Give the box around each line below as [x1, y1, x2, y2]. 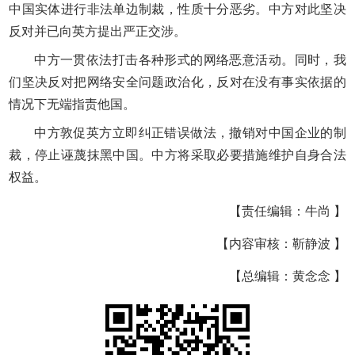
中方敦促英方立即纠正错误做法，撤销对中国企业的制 [34, 126, 346, 140]
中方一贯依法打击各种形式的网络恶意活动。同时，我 [34, 53, 346, 67]
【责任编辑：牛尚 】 [228, 204, 346, 219]
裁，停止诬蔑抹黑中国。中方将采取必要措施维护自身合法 [9, 148, 346, 162]
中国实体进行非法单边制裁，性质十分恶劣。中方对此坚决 [9, 2, 346, 17]
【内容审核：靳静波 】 [216, 237, 346, 251]
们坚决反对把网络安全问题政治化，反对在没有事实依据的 [9, 75, 346, 90]
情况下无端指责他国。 [9, 97, 136, 112]
